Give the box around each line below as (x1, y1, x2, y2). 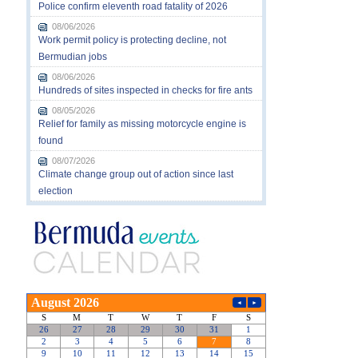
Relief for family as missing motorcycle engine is (38, 117, 246, 129)
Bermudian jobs (38, 50, 107, 62)
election (38, 185, 73, 197)
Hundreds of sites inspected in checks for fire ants (38, 84, 253, 96)
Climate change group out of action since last (38, 168, 233, 180)
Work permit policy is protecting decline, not (38, 34, 226, 46)
